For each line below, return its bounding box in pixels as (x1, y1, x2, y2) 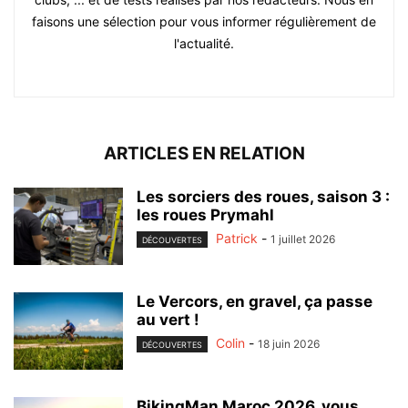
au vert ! (137, 310, 199, 329)
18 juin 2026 (258, 336, 320, 351)
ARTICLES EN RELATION (103, 142, 305, 164)
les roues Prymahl (137, 205, 274, 224)
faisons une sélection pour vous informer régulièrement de (32, 13, 376, 29)
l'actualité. (174, 35, 234, 51)
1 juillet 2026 (270, 231, 335, 246)
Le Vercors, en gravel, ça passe (137, 291, 372, 311)
